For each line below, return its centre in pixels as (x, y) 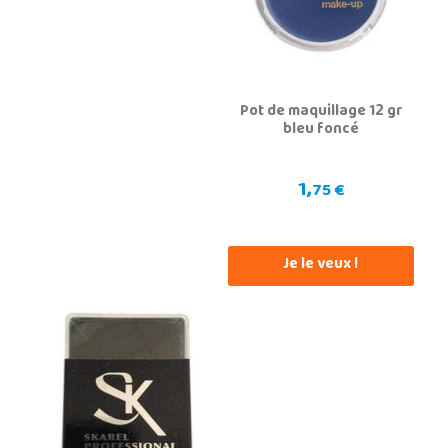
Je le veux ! (321, 265)
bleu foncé (321, 130)
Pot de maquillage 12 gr (321, 112)
